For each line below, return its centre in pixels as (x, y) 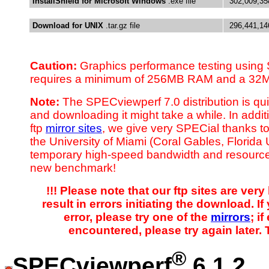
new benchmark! (73, 168)
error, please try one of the (137, 217)
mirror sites (74, 128)
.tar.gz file (122, 26)
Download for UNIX (68, 26)
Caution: (53, 66)
